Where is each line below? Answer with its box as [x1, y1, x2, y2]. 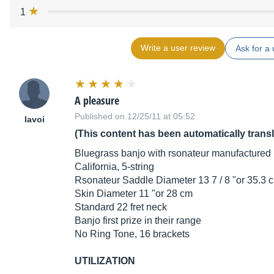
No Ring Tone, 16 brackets [75, 229, 190, 240]
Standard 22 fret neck [75, 202, 167, 213]
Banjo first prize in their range [75, 215, 201, 226]
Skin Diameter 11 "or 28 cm [75, 188, 193, 199]
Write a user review [140, 43, 215, 53]
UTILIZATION [75, 256, 135, 267]
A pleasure [75, 93, 119, 108]
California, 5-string [75, 161, 154, 172]
